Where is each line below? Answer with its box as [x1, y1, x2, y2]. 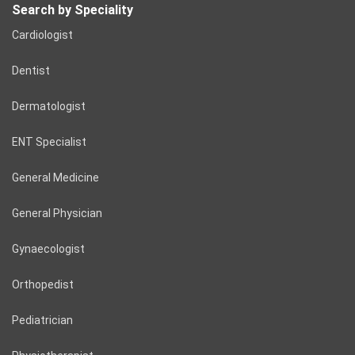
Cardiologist [12, 29, 73, 42]
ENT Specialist [12, 136, 86, 149]
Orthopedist [12, 278, 74, 292]
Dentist [12, 64, 50, 78]
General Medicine [12, 171, 99, 185]
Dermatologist [12, 100, 86, 113]
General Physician [12, 207, 102, 220]
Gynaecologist [12, 242, 85, 256]
